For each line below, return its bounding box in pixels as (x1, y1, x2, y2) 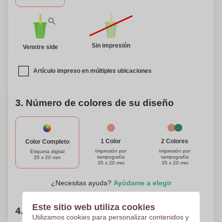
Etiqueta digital (30, 149, 64, 155)
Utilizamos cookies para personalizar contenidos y (32, 213, 189, 221)
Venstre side (22, 44, 58, 51)
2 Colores (161, 138, 189, 145)
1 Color (101, 138, 121, 145)
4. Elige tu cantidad (15, 206, 102, 216)
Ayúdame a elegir (113, 179, 171, 187)
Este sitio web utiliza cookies (32, 202, 155, 212)
